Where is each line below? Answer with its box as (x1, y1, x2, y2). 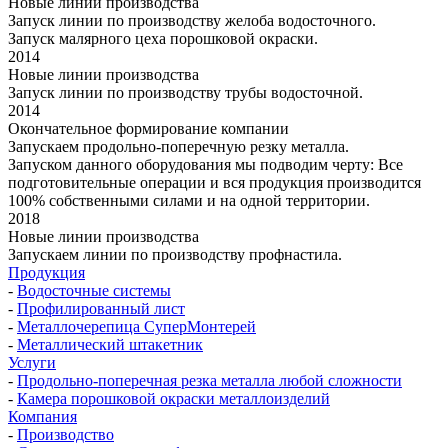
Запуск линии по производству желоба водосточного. (8, 11, 376, 29)
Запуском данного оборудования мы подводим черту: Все (8, 155, 403, 173)
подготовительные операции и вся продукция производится (8, 173, 421, 191)
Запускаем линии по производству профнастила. (8, 245, 342, 263)
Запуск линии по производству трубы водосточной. (8, 83, 363, 101)
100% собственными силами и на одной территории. (8, 191, 370, 209)
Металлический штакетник (17, 335, 203, 353)
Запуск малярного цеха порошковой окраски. (8, 29, 318, 47)
